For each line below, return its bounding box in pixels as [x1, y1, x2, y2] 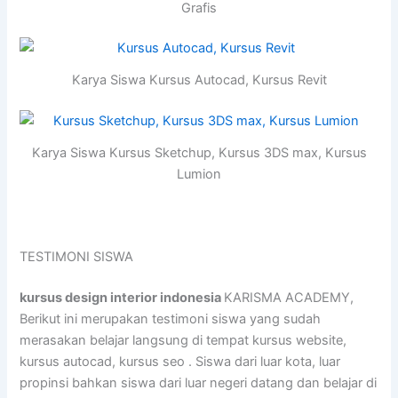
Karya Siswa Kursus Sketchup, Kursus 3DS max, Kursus [31, 144, 367, 161]
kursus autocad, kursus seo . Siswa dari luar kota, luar [20, 353, 341, 370]
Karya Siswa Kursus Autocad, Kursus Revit [71, 72, 327, 89]
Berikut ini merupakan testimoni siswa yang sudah [20, 310, 322, 327]
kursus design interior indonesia [20, 289, 225, 306]
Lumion [177, 165, 221, 182]
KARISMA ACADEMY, [224, 289, 354, 306]
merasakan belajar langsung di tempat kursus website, [20, 331, 347, 348]
